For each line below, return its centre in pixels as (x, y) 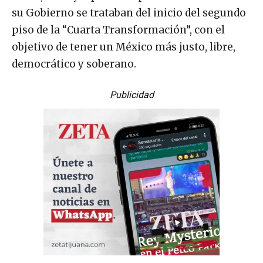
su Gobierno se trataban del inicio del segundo (129, 13)
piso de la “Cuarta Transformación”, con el (118, 30)
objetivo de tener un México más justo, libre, (124, 47)
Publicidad (131, 95)
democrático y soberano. (74, 64)
